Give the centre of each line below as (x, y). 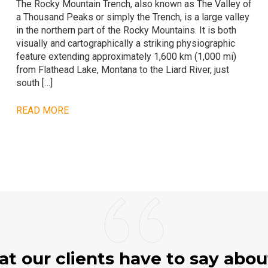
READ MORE (42, 110)
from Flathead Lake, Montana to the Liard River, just (122, 69)
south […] (34, 83)
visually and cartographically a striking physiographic (125, 43)
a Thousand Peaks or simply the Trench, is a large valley (133, 17)
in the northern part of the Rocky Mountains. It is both (126, 30)
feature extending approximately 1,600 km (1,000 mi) (126, 56)
